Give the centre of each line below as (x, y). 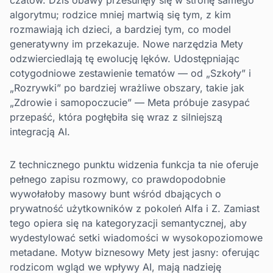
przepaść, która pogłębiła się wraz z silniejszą (116, 117)
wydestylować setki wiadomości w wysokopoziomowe (136, 238)
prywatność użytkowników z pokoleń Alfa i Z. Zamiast (135, 209)
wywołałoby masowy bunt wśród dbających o (115, 194)
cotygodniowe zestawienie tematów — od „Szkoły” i (130, 73)
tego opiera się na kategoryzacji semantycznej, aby (128, 223)
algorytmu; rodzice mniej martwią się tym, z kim (120, 15)
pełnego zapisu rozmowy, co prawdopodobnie (118, 179)
